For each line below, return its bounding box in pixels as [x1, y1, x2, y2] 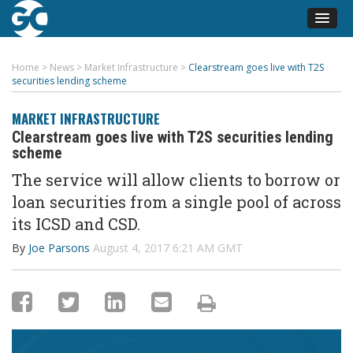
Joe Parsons [28, 240, 90, 255]
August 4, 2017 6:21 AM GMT [93, 240, 243, 255]
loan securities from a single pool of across [12, 191, 341, 212]
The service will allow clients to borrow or [12, 169, 340, 190]
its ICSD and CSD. [12, 214, 140, 234]
